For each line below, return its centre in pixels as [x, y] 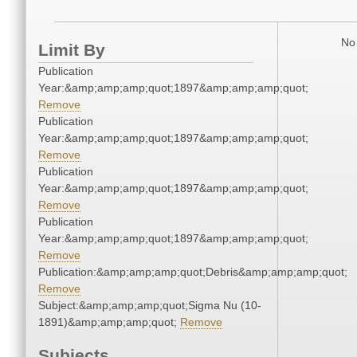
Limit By [72, 50]
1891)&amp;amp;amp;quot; [109, 322]
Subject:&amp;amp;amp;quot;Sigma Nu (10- [150, 306]
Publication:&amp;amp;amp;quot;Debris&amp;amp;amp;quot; [193, 272]
